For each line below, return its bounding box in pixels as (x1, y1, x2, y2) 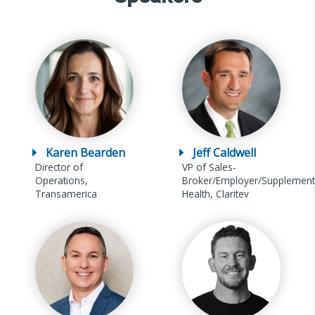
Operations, (34, 173, 88, 187)
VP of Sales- (181, 160, 236, 174)
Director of (34, 160, 83, 174)
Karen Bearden (45, 144, 125, 160)
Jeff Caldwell (192, 144, 256, 160)
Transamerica (34, 186, 97, 200)
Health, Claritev (181, 186, 249, 200)
